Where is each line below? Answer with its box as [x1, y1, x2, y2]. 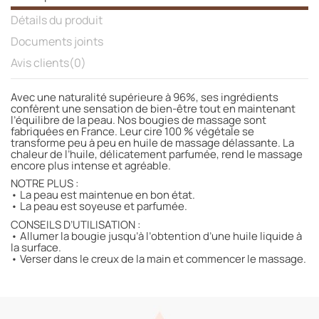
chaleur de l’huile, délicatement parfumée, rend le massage [11, 146, 303, 162]
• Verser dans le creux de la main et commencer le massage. [11, 251, 306, 267]
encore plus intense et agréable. [11, 157, 171, 173]
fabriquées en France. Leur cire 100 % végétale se [11, 123, 254, 139]
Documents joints [11, 33, 103, 49]
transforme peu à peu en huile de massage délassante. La [11, 135, 294, 150]
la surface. [11, 240, 61, 256]
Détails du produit [11, 11, 103, 28]
